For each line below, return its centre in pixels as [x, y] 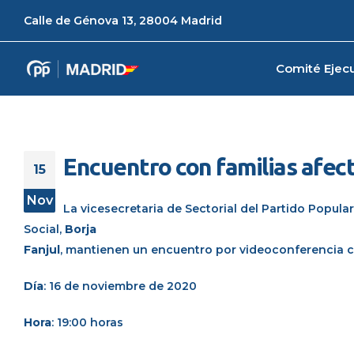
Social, [44, 229]
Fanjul [42, 250]
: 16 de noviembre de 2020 [120, 286]
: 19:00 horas [87, 322]
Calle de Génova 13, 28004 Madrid [123, 21]
